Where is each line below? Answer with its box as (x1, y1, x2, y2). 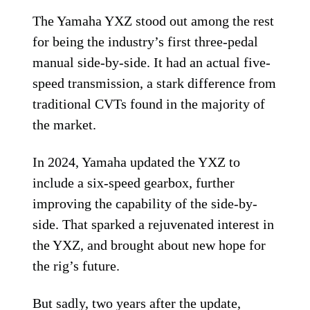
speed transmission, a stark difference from (33, 75, 277, 91)
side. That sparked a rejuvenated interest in (33, 216, 275, 232)
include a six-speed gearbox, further (33, 174, 235, 190)
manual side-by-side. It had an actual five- (33, 54, 271, 70)
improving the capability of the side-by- (33, 195, 258, 211)
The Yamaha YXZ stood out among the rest (33, 12, 275, 28)
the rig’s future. (33, 257, 120, 273)
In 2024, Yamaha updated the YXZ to (33, 154, 241, 170)
